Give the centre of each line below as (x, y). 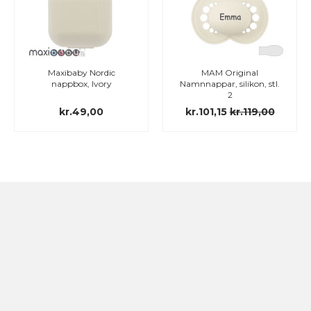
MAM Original (230, 73)
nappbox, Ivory (81, 84)
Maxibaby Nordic (81, 73)
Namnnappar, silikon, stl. (230, 84)
